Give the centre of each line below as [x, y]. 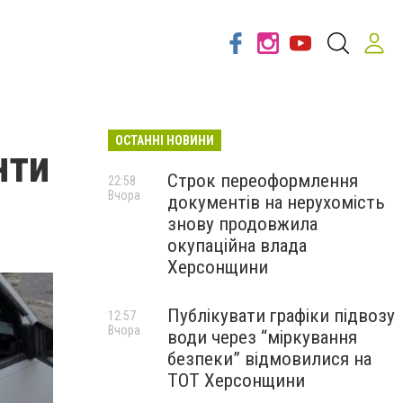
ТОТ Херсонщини [236, 381]
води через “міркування [262, 337]
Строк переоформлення [263, 181]
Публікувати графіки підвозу [281, 316]
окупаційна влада [237, 246]
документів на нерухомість [276, 202]
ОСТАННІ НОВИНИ [165, 140]
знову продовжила [242, 224]
